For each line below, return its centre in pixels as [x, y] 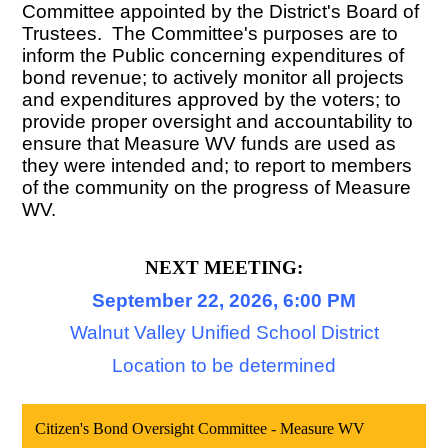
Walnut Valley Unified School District [224, 333]
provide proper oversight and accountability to [218, 122]
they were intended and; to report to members [217, 166]
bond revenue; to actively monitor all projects [213, 78]
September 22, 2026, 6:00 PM [224, 300]
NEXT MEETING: [224, 268]
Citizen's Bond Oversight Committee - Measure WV [200, 428]
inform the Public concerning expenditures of [213, 56]
